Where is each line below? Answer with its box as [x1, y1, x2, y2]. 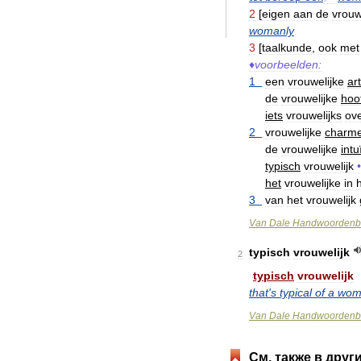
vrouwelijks [286, 109, 342, 122]
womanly [249, 24, 294, 37]
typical [280, 286, 312, 299]
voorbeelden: [255, 58, 322, 71]
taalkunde [262, 41, 312, 54]
